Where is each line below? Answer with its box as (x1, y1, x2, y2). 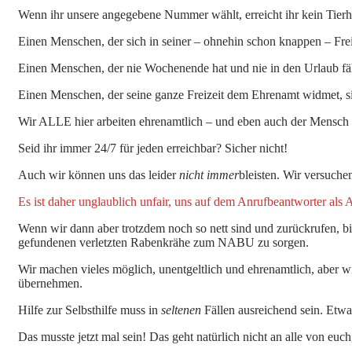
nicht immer (179, 167, 239, 181)
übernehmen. (18, 276, 82, 290)
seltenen (161, 302, 201, 317)
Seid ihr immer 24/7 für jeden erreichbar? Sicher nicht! (18, 141, 288, 155)
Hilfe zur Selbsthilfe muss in (18, 302, 161, 317)
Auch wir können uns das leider (18, 167, 179, 181)
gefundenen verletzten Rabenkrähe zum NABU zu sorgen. (18, 235, 309, 249)
